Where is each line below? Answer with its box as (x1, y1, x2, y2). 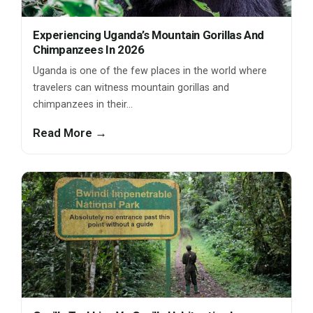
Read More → (33, 126, 107, 140)
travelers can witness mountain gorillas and (33, 82, 229, 94)
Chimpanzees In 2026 (33, 43, 145, 57)
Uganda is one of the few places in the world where (33, 65, 267, 78)
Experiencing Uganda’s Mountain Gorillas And (33, 28, 264, 43)
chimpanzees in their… (33, 99, 133, 111)
